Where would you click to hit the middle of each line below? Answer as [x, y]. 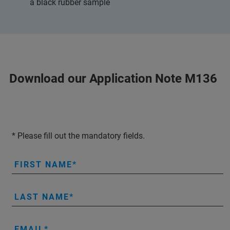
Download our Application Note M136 [113, 79]
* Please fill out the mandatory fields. [78, 136]
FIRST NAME [43, 165]
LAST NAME [42, 197]
